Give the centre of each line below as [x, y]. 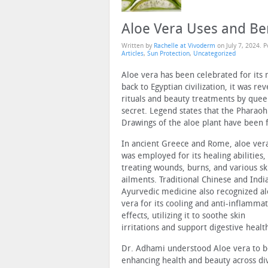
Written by [138, 45]
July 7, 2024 [243, 45]
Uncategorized [214, 53]
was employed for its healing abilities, [194, 156]
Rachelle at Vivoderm [185, 45]
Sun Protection [168, 53]
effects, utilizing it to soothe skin [183, 215]
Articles [133, 53]
